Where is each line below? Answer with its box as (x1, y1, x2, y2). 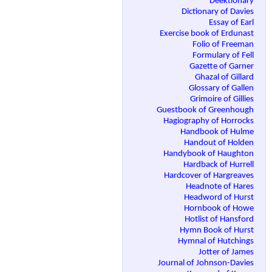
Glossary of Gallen (189, 84, 256, 93)
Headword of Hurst (184, 193, 256, 203)
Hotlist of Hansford (185, 215, 256, 225)
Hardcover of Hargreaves (164, 171, 256, 181)
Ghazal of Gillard (195, 73, 256, 83)
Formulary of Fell (192, 51, 256, 61)
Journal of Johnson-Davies (158, 259, 256, 268)
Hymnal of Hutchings (178, 237, 256, 246)
